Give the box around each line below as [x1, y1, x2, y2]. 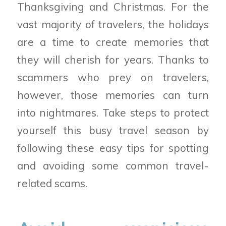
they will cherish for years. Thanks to [17, 52, 209, 66]
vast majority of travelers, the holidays [17, 17, 209, 31]
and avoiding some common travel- [17, 158, 209, 172]
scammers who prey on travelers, [17, 70, 209, 84]
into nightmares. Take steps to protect [17, 105, 209, 119]
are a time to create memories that [17, 35, 209, 48]
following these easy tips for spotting [17, 141, 209, 154]
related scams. [17, 176, 87, 190]
